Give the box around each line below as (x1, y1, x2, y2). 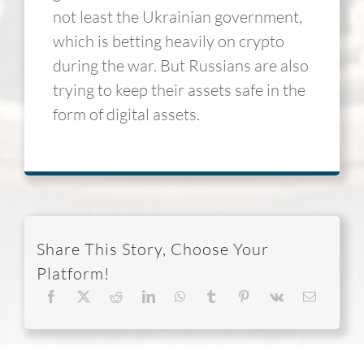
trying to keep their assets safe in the (52, 79, 305, 100)
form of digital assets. (52, 103, 200, 124)
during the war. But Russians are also (52, 54, 309, 76)
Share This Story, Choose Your (36, 239, 269, 260)
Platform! (36, 263, 110, 284)
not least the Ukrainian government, (52, 6, 302, 27)
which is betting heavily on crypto (52, 30, 284, 51)
